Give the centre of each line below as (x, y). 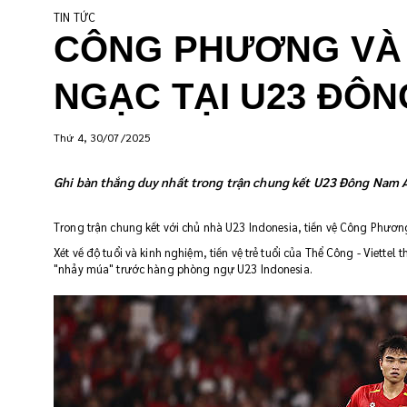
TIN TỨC (74, 17)
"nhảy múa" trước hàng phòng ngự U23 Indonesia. (183, 269)
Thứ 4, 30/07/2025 (103, 137)
